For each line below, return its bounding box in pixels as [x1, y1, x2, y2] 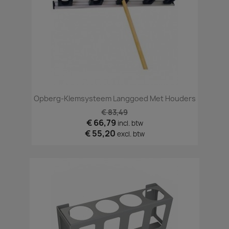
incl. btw [117, 119, 143, 128]
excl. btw [117, 129, 145, 139]
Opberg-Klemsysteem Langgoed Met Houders [33, 94, 196, 104]
